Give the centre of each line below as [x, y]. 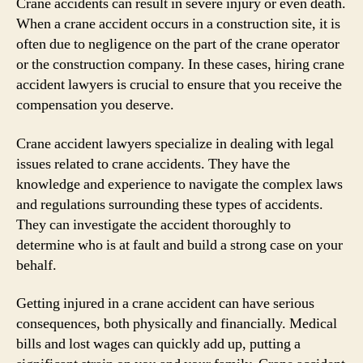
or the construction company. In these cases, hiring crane [180, 64]
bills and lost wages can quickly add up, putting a [158, 344]
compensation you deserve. [95, 105]
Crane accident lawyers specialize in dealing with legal [175, 143]
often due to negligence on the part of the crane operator [178, 44]
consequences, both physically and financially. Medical [177, 324]
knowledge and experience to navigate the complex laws [179, 184]
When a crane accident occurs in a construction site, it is [178, 24]
